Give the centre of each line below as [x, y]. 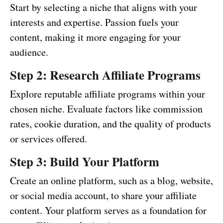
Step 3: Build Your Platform [85, 161]
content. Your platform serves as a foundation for [108, 210]
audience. [29, 52]
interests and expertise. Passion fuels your [94, 22]
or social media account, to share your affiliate [103, 195]
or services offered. [49, 138]
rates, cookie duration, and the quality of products [111, 123]
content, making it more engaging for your [95, 37]
